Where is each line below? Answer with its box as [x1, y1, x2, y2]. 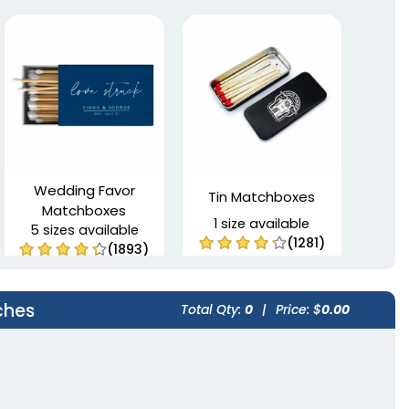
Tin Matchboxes [208, 187, 316, 207]
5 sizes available [29, 221, 139, 240]
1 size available [214, 215, 310, 234]
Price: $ [276, 300, 321, 320]
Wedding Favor [33, 181, 135, 201]
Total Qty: [181, 300, 245, 320]
